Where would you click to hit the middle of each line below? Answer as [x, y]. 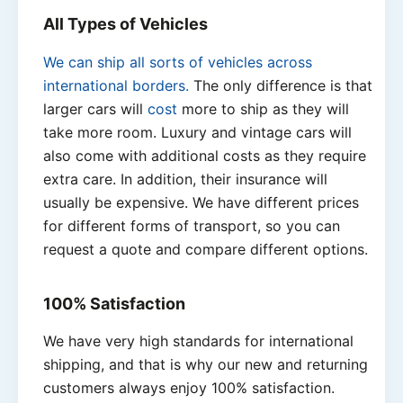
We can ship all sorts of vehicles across [178, 62]
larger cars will [95, 108]
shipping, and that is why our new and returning [206, 364]
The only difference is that [281, 85]
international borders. [116, 85]
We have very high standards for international [198, 340]
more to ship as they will [265, 108]
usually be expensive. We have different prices [201, 202]
